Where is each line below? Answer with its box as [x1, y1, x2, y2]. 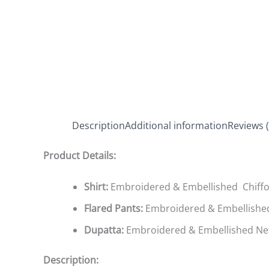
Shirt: [84, 180, 110, 193]
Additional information [125, 119, 228, 132]
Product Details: [43, 149, 116, 162]
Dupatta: [84, 223, 126, 237]
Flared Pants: [84, 201, 145, 215]
